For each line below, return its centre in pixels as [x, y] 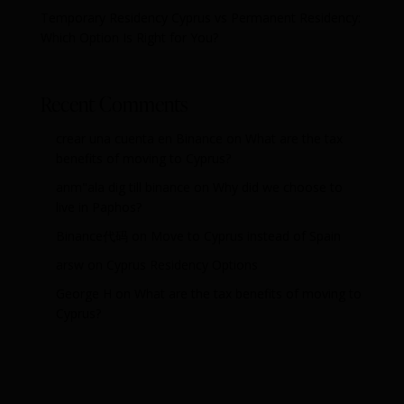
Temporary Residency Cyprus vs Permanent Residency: [201, 18]
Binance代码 [92, 236]
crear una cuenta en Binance [139, 139]
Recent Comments [114, 105]
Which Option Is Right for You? [129, 38]
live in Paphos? [98, 207]
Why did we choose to [277, 188]
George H [83, 294]
